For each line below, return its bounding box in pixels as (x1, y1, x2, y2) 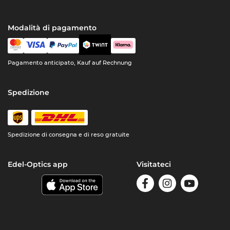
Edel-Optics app (8, 160, 68, 169)
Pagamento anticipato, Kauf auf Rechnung (8, 59, 132, 67)
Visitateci (136, 160, 171, 169)
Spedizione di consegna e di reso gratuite (8, 131, 130, 139)
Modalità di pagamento (8, 23, 97, 33)
